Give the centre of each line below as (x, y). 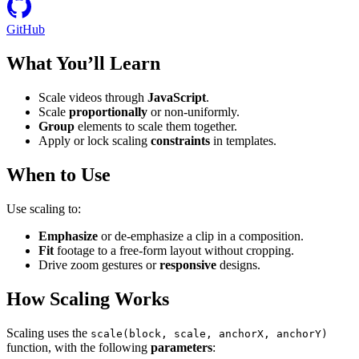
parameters (182, 347)
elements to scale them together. (156, 126)
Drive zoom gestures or (99, 264)
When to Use (58, 174)
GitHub (26, 30)
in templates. (243, 141)
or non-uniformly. (194, 112)
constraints (180, 141)
